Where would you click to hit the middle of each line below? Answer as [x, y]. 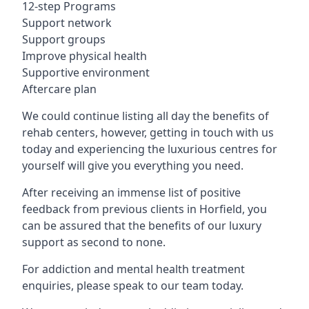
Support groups [64, 39]
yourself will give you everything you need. [133, 165]
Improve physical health [84, 56]
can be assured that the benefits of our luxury [142, 225]
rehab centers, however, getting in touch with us [148, 132]
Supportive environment [86, 72]
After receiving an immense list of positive [131, 192]
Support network [67, 22]
